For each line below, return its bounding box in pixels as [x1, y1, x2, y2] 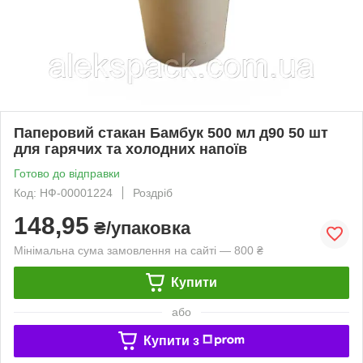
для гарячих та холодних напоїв [14, 140, 247, 157]
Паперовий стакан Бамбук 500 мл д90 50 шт [14, 124, 328, 141]
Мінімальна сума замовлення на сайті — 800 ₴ [14, 243, 263, 257]
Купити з [143, 333, 199, 348]
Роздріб [133, 186, 173, 199]
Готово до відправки [14, 166, 120, 180]
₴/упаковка [89, 217, 190, 238]
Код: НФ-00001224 [14, 186, 113, 199]
